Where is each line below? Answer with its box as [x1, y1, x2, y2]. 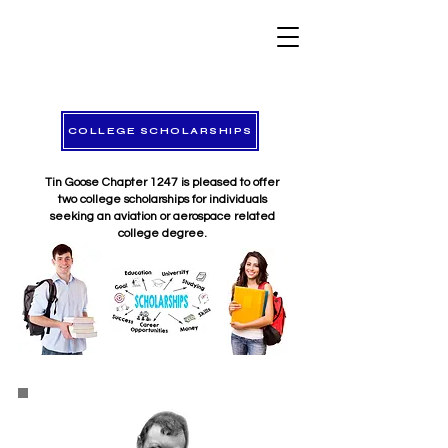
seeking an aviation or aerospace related [49, 210, 275, 223]
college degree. [117, 227, 207, 240]
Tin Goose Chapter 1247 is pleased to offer [45, 176, 279, 189]
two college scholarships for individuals [57, 193, 267, 206]
